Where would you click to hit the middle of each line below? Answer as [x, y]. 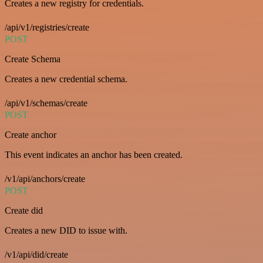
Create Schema [33, 59]
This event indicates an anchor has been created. [94, 154]
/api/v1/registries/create [47, 27]
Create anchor [31, 134]
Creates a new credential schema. [66, 79]
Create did [24, 210]
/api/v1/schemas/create [46, 103]
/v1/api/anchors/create [45, 178]
